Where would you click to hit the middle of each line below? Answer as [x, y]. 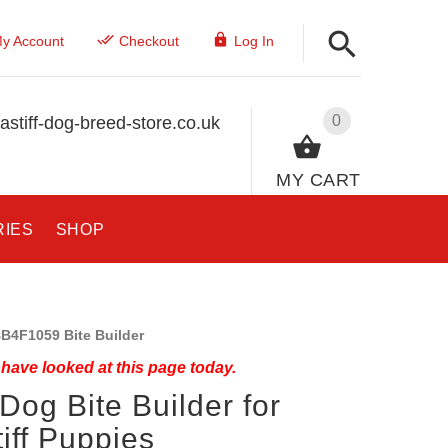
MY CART [318, 179]
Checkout [148, 41]
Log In [253, 41]
